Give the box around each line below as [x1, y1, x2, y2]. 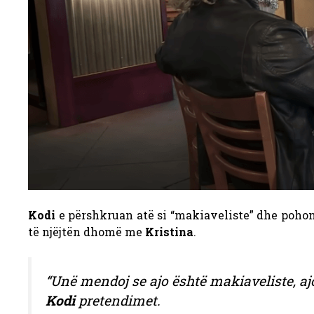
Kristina [145, 224, 193, 239]
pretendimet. [75, 291, 161, 309]
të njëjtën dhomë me [28, 224, 145, 239]
